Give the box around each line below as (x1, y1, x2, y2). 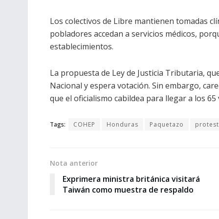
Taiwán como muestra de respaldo (63, 184, 194, 196)
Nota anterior (50, 158, 98, 168)
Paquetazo (150, 120, 184, 129)
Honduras (107, 120, 138, 129)
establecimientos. (50, 41, 115, 52)
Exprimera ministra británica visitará (63, 174, 200, 185)
